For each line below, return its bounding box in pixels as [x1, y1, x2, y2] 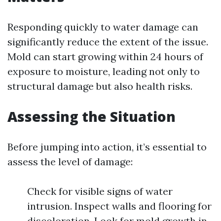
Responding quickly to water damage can [7, 21, 198, 33]
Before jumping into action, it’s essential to [7, 141, 207, 153]
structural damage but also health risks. [7, 80, 192, 92]
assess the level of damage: [7, 155, 133, 168]
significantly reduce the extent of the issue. [7, 36, 208, 48]
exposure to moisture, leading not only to [7, 65, 200, 77]
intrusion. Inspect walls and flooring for [27, 200, 212, 212]
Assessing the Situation [7, 107, 176, 126]
